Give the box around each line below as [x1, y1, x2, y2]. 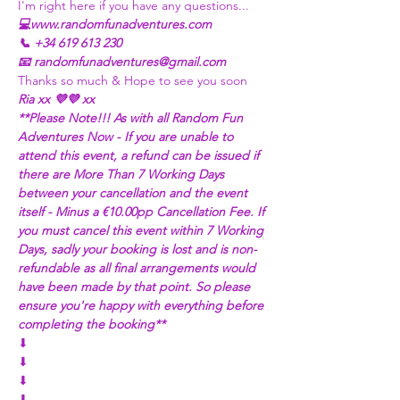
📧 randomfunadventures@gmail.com [18, 54, 226, 70]
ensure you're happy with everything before [18, 297, 267, 313]
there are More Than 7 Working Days [18, 166, 228, 182]
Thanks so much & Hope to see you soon [18, 72, 247, 88]
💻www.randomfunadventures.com [18, 16, 212, 32]
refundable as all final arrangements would [18, 260, 259, 276]
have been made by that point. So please [18, 279, 254, 295]
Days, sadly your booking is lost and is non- [18, 241, 257, 257]
